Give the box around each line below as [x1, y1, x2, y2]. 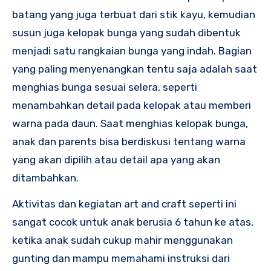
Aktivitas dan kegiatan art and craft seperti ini [12, 198, 237, 211]
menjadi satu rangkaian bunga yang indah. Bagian [12, 45, 252, 57]
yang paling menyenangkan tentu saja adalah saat [12, 63, 257, 76]
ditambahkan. [12, 172, 79, 184]
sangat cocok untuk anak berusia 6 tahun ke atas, [12, 216, 253, 229]
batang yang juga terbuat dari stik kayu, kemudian [12, 8, 255, 21]
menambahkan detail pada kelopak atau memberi [12, 99, 251, 112]
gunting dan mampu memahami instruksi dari [12, 252, 230, 265]
